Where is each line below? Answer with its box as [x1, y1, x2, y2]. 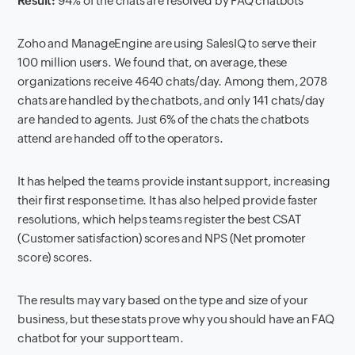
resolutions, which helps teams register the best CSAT [17, 212, 301, 227]
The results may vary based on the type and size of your [17, 293, 308, 307]
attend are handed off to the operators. [17, 132, 223, 146]
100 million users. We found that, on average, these [17, 55, 288, 70]
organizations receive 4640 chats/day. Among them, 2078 [17, 74, 327, 89]
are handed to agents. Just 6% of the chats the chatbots [17, 113, 309, 127]
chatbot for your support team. [17, 331, 186, 345]
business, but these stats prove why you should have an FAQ [17, 312, 334, 326]
